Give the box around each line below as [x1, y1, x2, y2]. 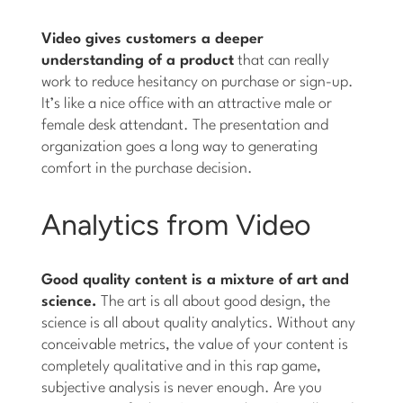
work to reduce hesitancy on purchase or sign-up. [41, 74, 354, 90]
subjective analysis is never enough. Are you [41, 380, 323, 396]
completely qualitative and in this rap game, [41, 358, 322, 374]
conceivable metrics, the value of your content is [41, 336, 349, 353]
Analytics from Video [41, 207, 312, 242]
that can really [234, 52, 330, 68]
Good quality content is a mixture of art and [41, 272, 350, 288]
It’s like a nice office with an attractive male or [41, 95, 333, 112]
